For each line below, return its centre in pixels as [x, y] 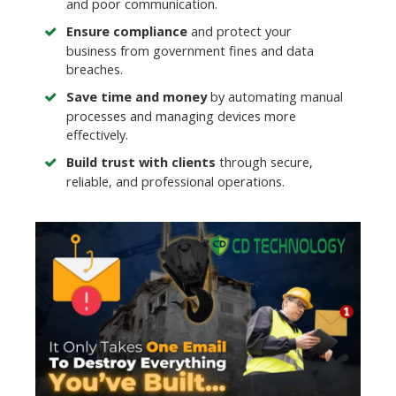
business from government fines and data [190, 51]
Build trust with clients [141, 163]
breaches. [95, 70]
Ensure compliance [127, 32]
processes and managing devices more [181, 117]
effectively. [97, 135]
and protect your [240, 32]
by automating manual [275, 97]
